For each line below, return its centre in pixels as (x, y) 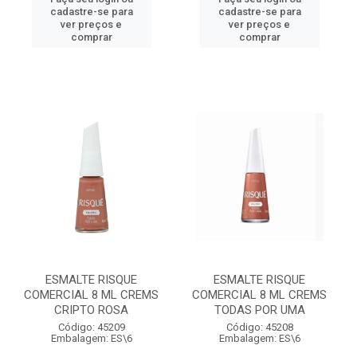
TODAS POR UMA (259, 310)
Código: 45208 (259, 327)
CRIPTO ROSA (91, 310)
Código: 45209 (91, 327)
